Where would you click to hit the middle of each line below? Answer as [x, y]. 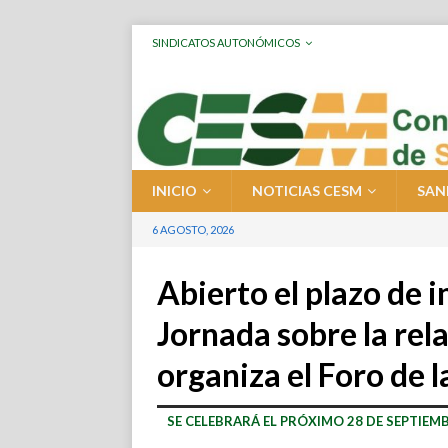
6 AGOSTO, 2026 [193, 230]
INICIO [174, 191]
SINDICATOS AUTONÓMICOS [226, 42]
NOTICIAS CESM [307, 191]
